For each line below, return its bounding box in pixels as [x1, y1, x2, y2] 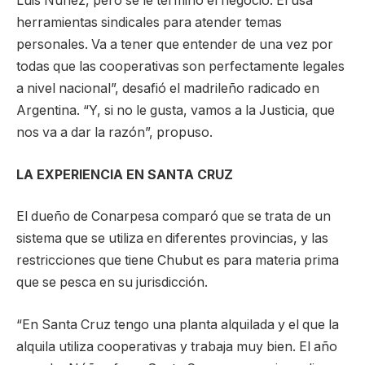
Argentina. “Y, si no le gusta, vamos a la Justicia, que [16, 103, 335, 118]
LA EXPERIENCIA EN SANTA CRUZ [16, 166, 233, 182]
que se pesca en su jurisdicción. [16, 275, 208, 291]
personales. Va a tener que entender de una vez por [16, 37, 333, 52]
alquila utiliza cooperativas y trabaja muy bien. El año [16, 338, 337, 354]
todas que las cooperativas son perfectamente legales [16, 59, 345, 74]
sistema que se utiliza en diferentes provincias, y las [16, 231, 328, 247]
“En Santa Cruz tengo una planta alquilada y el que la [16, 316, 339, 332]
